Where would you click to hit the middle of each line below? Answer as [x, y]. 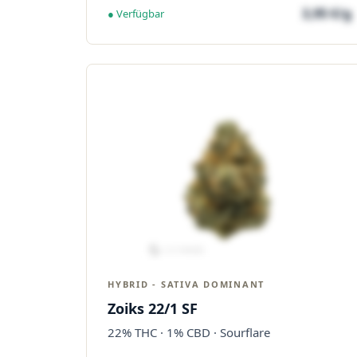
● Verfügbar [136, 13]
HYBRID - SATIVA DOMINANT [186, 284]
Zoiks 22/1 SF [153, 308]
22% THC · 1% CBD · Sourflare [189, 332]
